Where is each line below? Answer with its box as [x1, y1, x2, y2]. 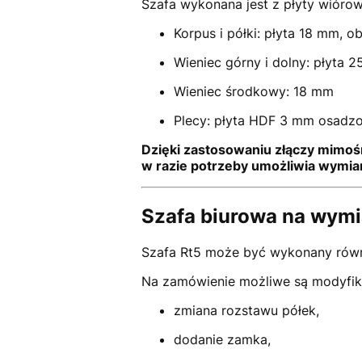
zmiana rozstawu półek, [173, 302, 319, 319]
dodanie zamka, [173, 331, 271, 348]
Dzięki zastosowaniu [141, 141, 275, 158]
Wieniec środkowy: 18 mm [173, 83, 334, 100]
